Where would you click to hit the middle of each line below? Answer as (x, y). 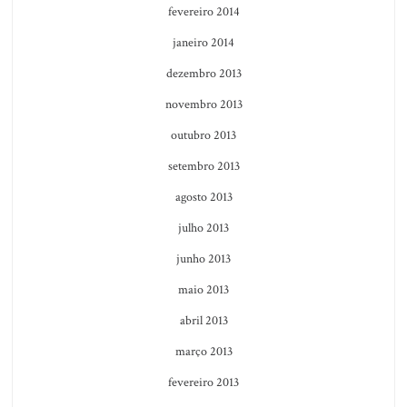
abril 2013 (203, 320)
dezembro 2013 (203, 73)
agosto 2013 (203, 197)
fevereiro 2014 (203, 11)
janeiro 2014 (203, 42)
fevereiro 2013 (203, 382)
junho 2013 (203, 258)
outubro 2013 (203, 135)
